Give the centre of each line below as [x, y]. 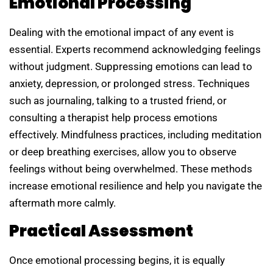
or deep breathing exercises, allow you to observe [123, 151]
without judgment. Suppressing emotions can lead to [131, 66]
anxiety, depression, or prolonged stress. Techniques [129, 83]
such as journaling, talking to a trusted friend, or [118, 100]
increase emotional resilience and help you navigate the [136, 186]
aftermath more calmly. [62, 203]
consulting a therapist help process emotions [113, 117]
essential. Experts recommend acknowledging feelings [135, 49]
